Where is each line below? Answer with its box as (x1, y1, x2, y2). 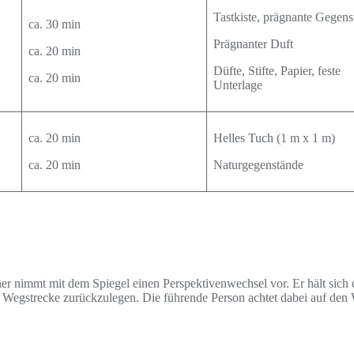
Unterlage (213, 78, 262, 92)
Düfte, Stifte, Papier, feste (213, 64, 341, 77)
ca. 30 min (28, 17, 81, 31)
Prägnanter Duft (213, 37, 293, 51)
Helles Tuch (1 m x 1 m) (213, 131, 335, 145)
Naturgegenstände (213, 158, 303, 171)
